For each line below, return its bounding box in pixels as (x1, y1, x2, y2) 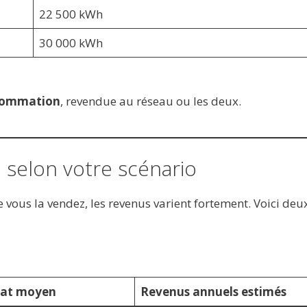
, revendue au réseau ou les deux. (60, 93, 241, 109)
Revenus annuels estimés (140, 283, 286, 299)
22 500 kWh (39, 5, 103, 22)
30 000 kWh (39, 34, 103, 51)
